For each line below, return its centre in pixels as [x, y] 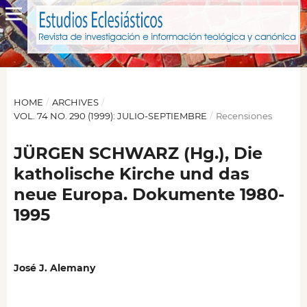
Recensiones [244, 115]
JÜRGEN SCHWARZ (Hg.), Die [138, 153]
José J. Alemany [54, 268]
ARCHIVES [75, 102]
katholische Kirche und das [131, 173]
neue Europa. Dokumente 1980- [149, 194]
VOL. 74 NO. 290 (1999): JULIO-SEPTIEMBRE [110, 115]
